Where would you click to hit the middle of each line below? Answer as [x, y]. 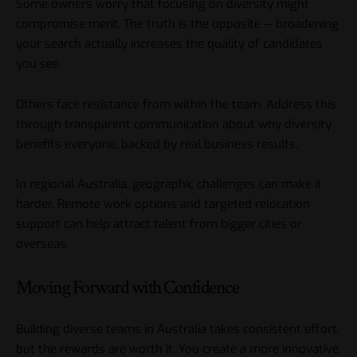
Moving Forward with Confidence [127, 287]
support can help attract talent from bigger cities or [159, 224]
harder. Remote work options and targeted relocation [163, 204]
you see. [39, 64]
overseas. [42, 244]
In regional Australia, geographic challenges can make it [169, 184]
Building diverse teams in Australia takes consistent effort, [178, 330]
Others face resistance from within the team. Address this [176, 104]
